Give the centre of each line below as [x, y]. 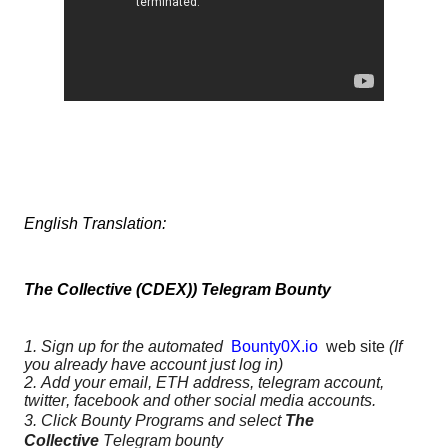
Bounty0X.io [276, 347]
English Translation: [95, 224]
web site [353, 347]
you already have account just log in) [153, 365]
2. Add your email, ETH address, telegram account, [204, 383]
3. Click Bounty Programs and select [154, 421]
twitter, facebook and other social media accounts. [202, 401]
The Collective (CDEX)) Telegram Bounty [177, 290]
